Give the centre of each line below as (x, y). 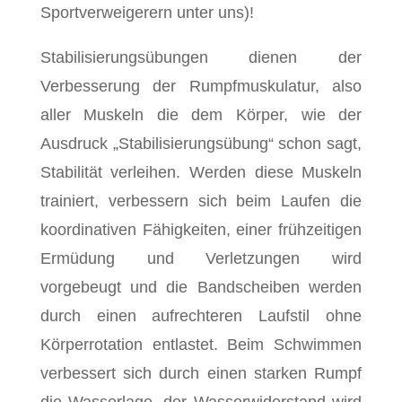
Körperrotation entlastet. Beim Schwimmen (201, 345)
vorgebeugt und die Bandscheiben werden (201, 287)
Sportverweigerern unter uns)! (147, 13)
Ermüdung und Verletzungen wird (201, 258)
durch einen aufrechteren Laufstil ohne (201, 316)
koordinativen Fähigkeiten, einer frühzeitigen (201, 230)
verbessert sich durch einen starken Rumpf (201, 373)
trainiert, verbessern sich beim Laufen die (201, 201)
